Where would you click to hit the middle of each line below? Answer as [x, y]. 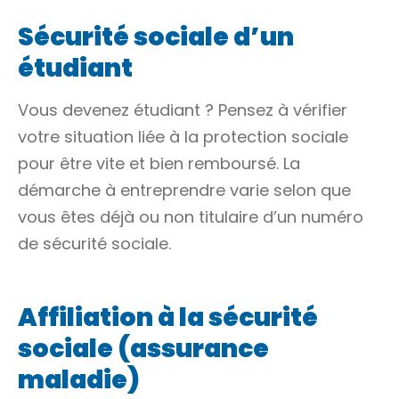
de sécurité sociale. [94, 244]
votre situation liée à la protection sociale [183, 137]
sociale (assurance [143, 349]
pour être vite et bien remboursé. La [159, 163]
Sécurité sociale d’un [156, 37]
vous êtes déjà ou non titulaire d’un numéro [191, 217]
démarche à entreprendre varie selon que [184, 190]
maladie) [79, 380]
